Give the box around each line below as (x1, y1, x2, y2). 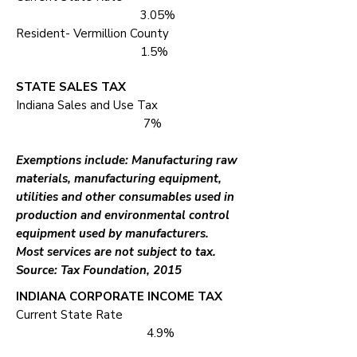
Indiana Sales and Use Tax (16, 97, 237, 113)
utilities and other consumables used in (16, 189, 234, 205)
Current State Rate (16, 307, 234, 323)
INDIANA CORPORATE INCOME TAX (16, 288, 222, 304)
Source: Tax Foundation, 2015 (16, 262, 182, 278)
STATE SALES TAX (16, 79, 126, 95)
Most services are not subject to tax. (16, 244, 216, 260)
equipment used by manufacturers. (16, 226, 209, 241)
